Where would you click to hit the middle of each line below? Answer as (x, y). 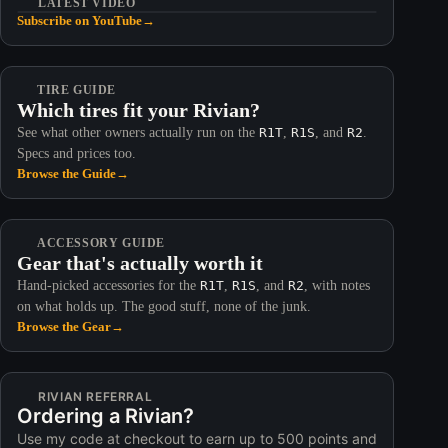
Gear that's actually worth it (140, 262)
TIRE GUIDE (76, 89)
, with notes (337, 285)
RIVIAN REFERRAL (95, 396)
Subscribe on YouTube (79, 20)
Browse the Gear (64, 326)
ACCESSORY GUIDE (101, 242)
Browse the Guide (66, 173)
